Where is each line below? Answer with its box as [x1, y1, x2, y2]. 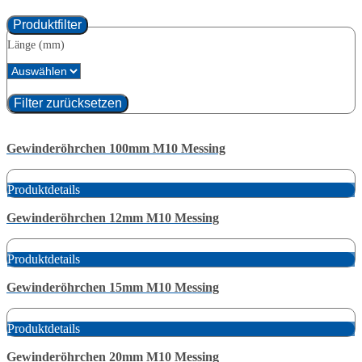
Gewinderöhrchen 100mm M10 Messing [6, 141, 225, 155]
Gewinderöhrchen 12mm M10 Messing [6, 210, 219, 225]
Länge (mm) [7, 38, 65, 51]
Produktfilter [13, 17, 82, 32]
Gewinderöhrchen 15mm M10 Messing [6, 280, 219, 294]
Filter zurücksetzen [14, 95, 122, 110]
